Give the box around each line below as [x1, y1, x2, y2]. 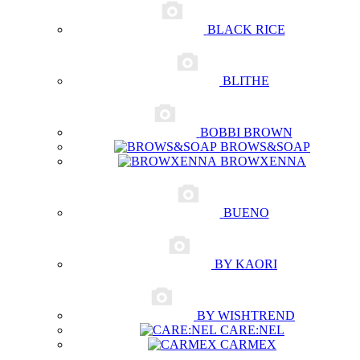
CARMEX [220, 337, 276, 351]
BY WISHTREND [197, 309, 295, 322]
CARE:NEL [220, 323, 284, 337]
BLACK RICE [207, 22, 285, 36]
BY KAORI [215, 257, 277, 271]
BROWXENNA [220, 154, 306, 168]
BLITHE [223, 74, 269, 88]
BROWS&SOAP [220, 140, 310, 153]
